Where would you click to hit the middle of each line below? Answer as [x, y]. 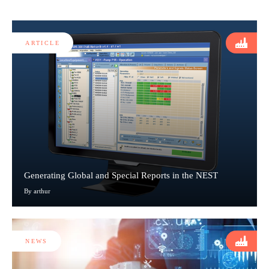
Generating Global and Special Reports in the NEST [121, 175]
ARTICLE [43, 43]
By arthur [37, 191]
